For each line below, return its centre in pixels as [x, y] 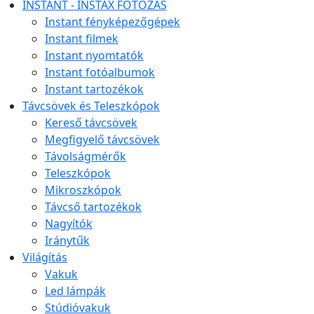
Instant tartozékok [94, 89]
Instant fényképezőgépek [112, 22]
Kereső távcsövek [91, 123]
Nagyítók [69, 224]
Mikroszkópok [83, 190]
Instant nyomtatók [94, 56]
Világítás [45, 258]
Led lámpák [75, 291]
